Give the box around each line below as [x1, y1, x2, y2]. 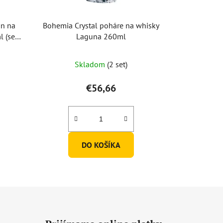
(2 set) [107, 59, 127, 70]
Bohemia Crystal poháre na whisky [42, 20, 159, 31]
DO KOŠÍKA [81, 140, 120, 150]
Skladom [74, 59, 107, 70]
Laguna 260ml [76, 31, 126, 42]
